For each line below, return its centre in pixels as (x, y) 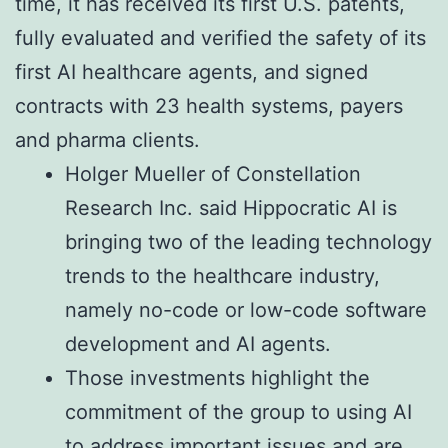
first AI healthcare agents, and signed (191, 72)
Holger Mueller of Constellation (213, 174)
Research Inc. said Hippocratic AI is (231, 208)
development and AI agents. (198, 344)
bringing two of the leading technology (248, 242)
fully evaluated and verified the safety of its (220, 38)
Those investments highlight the (217, 378)
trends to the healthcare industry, (222, 276)
